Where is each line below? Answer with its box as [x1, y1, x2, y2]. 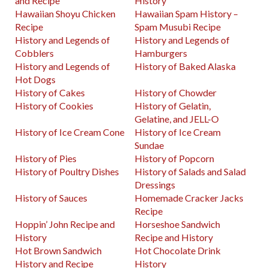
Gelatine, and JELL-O [135, 113, 220, 125]
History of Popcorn [135, 153, 215, 165]
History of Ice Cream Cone [15, 126, 124, 138]
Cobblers [15, 47, 54, 59]
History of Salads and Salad [135, 166, 246, 178]
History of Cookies [15, 100, 93, 112]
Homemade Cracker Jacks [135, 192, 244, 204]
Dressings [135, 179, 176, 191]
